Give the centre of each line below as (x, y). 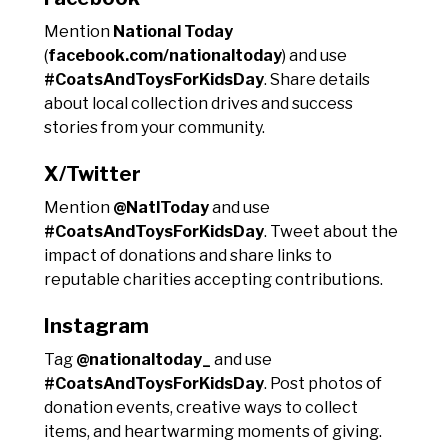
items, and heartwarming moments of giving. (213, 431)
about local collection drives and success (198, 103)
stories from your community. (154, 127)
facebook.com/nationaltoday (165, 55)
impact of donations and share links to (188, 255)
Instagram (96, 325)
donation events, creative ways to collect (201, 407)
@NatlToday (161, 207)
